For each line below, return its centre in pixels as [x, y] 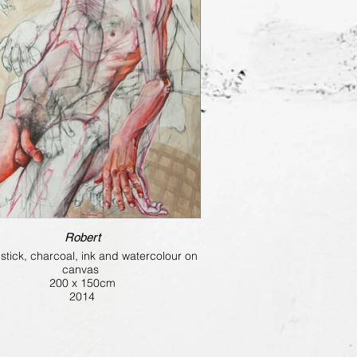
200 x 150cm [82, 283]
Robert [82, 237]
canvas [82, 270]
